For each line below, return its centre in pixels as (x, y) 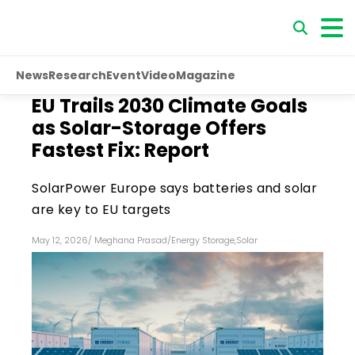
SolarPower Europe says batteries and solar (175, 188)
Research (77, 75)
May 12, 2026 (60, 240)
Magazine (206, 75)
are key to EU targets (101, 210)
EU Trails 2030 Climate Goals (170, 106)
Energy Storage (203, 240)
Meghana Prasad (131, 240)
